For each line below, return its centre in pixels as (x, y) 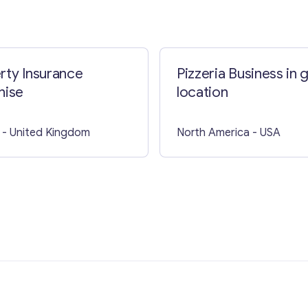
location (202, 92)
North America (213, 132)
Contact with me (154, 34)
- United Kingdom (46, 132)
